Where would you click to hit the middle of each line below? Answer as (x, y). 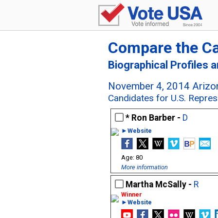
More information (145, 167)
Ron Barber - (157, 118)
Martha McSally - (160, 184)
